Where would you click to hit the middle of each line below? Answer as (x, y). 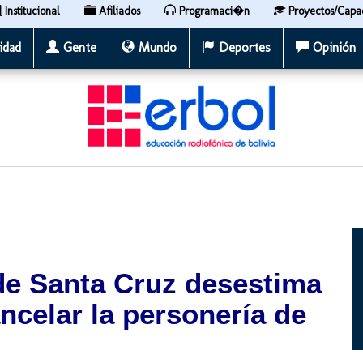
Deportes (243, 47)
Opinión (332, 47)
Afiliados (118, 11)
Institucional (31, 11)
